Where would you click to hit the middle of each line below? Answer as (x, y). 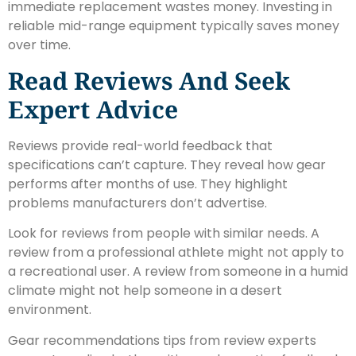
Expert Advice (93, 109)
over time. (39, 45)
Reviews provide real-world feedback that (140, 145)
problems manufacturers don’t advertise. (137, 203)
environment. (50, 310)
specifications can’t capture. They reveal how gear (167, 164)
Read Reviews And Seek (149, 80)
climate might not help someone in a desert (145, 291)
